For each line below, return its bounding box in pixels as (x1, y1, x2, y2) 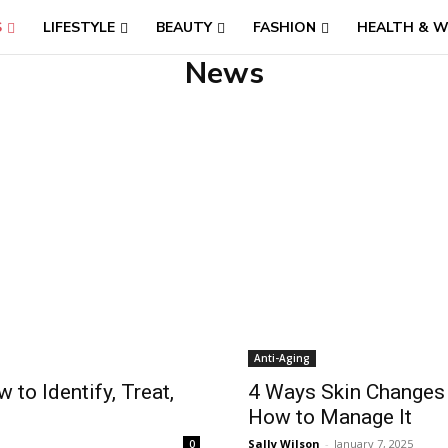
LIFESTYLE (43, 18, 116, 37)
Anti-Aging (254, 351, 310, 365)
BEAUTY (156, 18, 213, 37)
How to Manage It (248, 405, 412, 429)
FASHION (253, 18, 317, 37)
